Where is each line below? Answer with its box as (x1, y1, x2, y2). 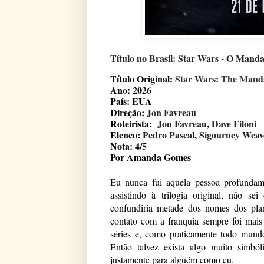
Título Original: (110, 71, 175, 85)
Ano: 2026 (110, 82, 151, 97)
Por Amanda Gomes (110, 150, 193, 164)
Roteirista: (110, 116, 154, 130)
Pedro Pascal (140, 127, 194, 141)
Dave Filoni (212, 116, 259, 130)
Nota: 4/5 (110, 138, 147, 153)
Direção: (110, 105, 147, 119)
